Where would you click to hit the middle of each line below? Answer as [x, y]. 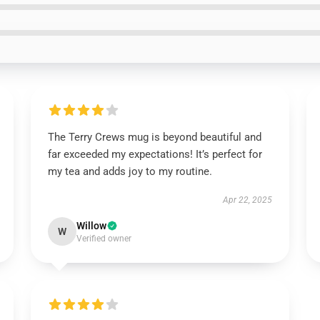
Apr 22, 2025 [248, 200]
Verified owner [104, 239]
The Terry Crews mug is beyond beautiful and [154, 137]
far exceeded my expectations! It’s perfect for [155, 154]
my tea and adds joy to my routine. [130, 171]
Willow [91, 226]
